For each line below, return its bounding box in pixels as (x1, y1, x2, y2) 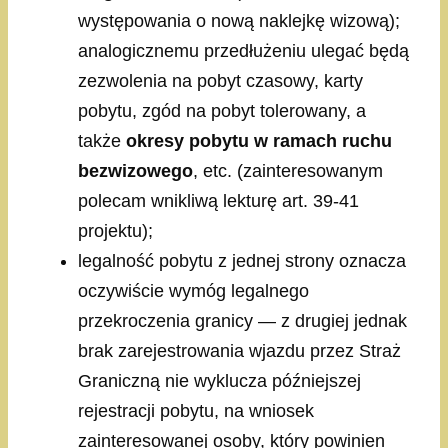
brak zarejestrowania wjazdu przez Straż (78, 341, 401, 362)
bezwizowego (78, 161, 193, 182)
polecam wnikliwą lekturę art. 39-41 (78, 191, 359, 212)
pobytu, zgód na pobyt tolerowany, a (78, 101, 366, 122)
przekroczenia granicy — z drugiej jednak (78, 311, 407, 332)
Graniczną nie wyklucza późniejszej (78, 371, 361, 392)
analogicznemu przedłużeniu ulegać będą (78, 41, 409, 62)
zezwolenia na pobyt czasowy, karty (78, 71, 363, 92)
